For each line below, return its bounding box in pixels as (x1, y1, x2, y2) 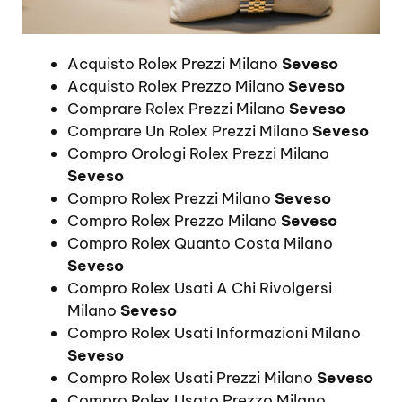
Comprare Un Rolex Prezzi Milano (67, 120, 312, 141)
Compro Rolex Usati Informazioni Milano (67, 322, 361, 343)
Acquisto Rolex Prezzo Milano (67, 75, 288, 96)
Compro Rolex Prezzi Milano (67, 188, 275, 208)
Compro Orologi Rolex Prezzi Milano (67, 143, 329, 163)
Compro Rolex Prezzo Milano (67, 210, 281, 231)
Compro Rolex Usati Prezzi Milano (67, 367, 317, 388)
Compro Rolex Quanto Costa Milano (67, 232, 333, 253)
